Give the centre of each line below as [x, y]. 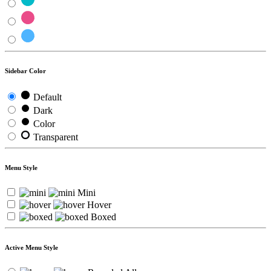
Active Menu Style [31, 247]
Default [47, 97]
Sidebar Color [25, 70]
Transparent [56, 137]
